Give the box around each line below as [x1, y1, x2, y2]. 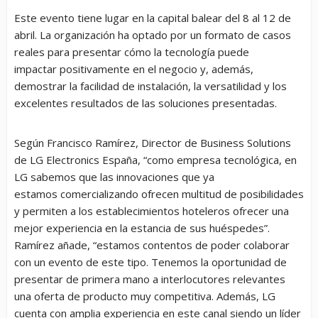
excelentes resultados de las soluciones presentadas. [14, 96, 277, 110]
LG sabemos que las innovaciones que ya [14, 170, 214, 184]
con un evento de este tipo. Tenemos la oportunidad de [14, 255, 287, 269]
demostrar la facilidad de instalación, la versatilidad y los [14, 79, 287, 93]
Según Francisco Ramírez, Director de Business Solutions [14, 136, 291, 150]
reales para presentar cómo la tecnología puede [14, 45, 249, 59]
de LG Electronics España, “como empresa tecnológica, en [14, 153, 297, 167]
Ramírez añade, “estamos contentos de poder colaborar [14, 238, 290, 252]
